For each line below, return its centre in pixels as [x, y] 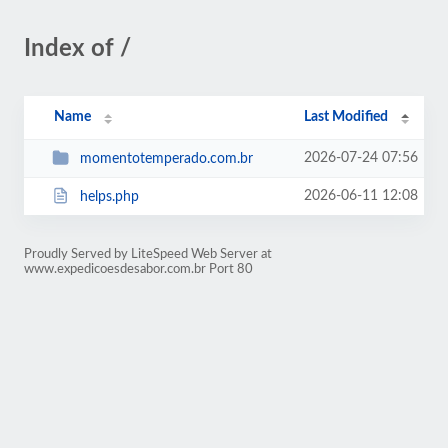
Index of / [77, 49]
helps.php [109, 196]
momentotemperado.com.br [166, 158]
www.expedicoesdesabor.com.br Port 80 [138, 269]
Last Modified [346, 117]
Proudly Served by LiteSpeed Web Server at [148, 254]
